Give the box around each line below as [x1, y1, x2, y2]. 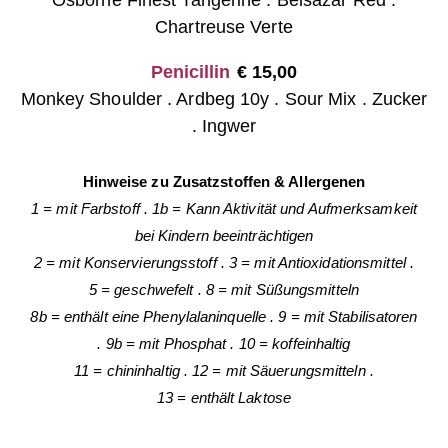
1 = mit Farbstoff [31, 199, 140, 217]
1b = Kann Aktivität [152, 199, 276, 217]
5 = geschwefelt [88, 280, 194, 298]
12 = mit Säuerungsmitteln [192, 361, 366, 379]
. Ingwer [191, 115, 257, 136]
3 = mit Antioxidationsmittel [229, 253, 406, 271]
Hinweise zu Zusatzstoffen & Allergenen [82, 172, 366, 190]
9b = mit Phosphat [105, 334, 227, 352]
